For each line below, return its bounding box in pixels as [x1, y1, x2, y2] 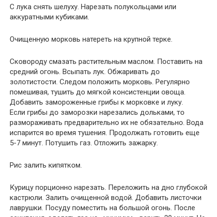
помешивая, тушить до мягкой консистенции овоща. [10, 87, 186, 96]
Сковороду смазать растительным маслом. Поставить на [10, 57, 202, 66]
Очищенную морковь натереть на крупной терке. [10, 34, 172, 44]
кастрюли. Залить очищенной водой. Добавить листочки [10, 193, 201, 202]
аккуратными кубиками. [10, 12, 89, 21]
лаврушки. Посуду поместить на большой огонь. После [10, 203, 195, 212]
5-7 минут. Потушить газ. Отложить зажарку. [10, 138, 158, 147]
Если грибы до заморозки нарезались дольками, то [10, 108, 185, 117]
